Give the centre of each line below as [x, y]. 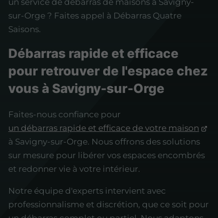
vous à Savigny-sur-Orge [86, 88]
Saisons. [25, 29]
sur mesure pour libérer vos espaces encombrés [107, 155]
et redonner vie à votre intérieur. [74, 169]
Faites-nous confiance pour [64, 114]
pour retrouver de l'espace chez [108, 70]
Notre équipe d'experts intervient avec [87, 191]
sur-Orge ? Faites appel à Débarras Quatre [95, 15]
